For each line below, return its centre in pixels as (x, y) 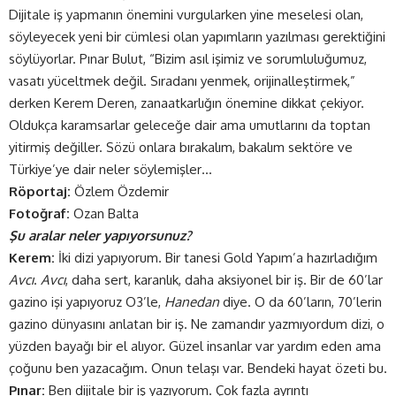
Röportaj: (40, 191)
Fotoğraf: (39, 213)
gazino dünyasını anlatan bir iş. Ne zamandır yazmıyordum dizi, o (197, 324)
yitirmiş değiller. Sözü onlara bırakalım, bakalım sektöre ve (181, 147)
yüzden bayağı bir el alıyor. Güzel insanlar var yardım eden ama (195, 346)
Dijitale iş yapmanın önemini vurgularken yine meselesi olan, (186, 14)
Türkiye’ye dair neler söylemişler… (110, 169)
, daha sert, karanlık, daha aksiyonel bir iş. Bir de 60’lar (224, 279)
